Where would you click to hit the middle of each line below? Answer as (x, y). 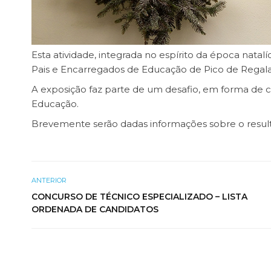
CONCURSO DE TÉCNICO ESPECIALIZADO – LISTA (139, 196)
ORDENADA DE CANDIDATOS (95, 209)
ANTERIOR (49, 180)
